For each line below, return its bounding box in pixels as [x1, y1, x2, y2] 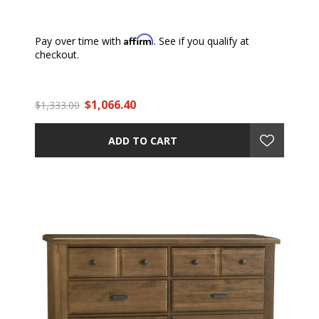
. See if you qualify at [154, 34, 249, 48]
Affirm [124, 33, 154, 46]
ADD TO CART [108, 133, 177, 147]
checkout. [35, 48, 79, 61]
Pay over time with [35, 34, 124, 48]
